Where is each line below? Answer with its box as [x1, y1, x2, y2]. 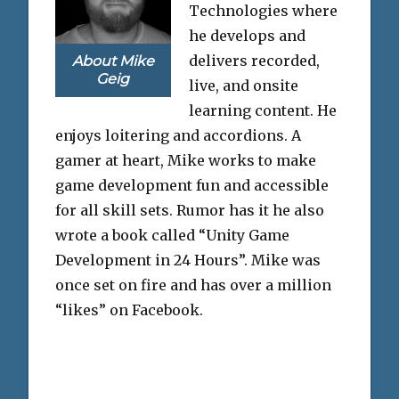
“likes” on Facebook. [55, 300, 203, 319]
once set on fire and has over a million [55, 275, 331, 294]
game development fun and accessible [55, 175, 329, 194]
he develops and [188, 26, 305, 45]
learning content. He [188, 101, 337, 119]
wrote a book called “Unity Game [55, 225, 289, 244]
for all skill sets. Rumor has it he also [55, 200, 324, 219]
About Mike [71, 53, 154, 70]
